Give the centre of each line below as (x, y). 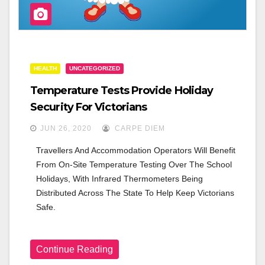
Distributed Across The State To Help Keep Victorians (135, 193)
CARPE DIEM (139, 128)
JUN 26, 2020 (66, 128)
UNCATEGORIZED (95, 68)
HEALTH (45, 68)
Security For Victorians (89, 107)
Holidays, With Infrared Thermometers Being (119, 178)
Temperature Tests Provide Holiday (122, 90)
